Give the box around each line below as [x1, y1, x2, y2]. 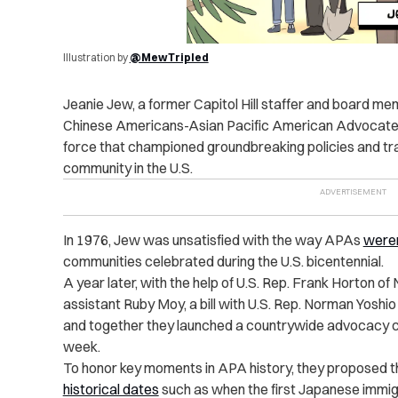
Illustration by [62, 51, 130, 65]
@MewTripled [129, 51, 209, 65]
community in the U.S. [62, 159, 193, 178]
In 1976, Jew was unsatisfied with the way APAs [62, 231, 363, 250]
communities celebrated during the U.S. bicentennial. [62, 252, 384, 271]
